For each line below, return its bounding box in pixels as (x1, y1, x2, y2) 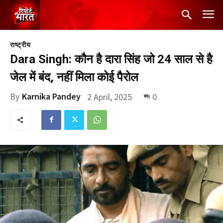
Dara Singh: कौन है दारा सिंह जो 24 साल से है (10, 52, 213, 66)
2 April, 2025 (87, 91, 132, 103)
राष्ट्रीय (10, 40, 31, 49)
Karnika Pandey (22, 91, 81, 103)
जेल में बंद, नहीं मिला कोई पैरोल (10, 70, 138, 84)
